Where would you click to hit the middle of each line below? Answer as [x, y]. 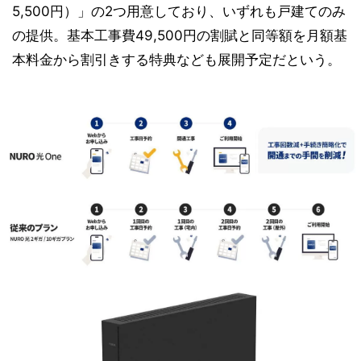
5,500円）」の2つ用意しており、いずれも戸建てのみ [179, 11]
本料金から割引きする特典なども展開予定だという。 [176, 59]
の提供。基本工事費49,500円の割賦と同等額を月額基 [180, 35]
